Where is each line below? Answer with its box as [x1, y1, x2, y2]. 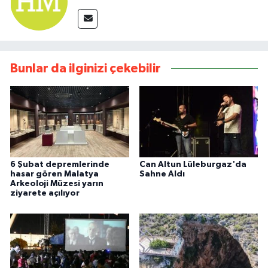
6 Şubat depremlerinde [10, 160, 109, 169]
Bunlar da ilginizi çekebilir [10, 62, 161, 75]
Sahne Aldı [139, 170, 185, 179]
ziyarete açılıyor [10, 189, 80, 198]
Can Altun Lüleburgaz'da [139, 160, 246, 169]
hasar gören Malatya [10, 170, 99, 179]
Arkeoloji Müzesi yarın [10, 179, 103, 188]
